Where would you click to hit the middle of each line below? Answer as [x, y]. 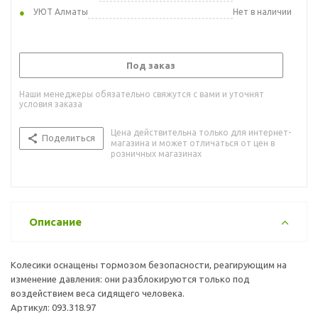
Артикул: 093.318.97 [53, 307]
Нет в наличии [262, 11]
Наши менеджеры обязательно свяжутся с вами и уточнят [142, 94]
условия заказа [51, 104]
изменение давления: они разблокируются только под [130, 279]
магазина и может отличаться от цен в [193, 143]
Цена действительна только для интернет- [201, 132]
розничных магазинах [156, 153]
